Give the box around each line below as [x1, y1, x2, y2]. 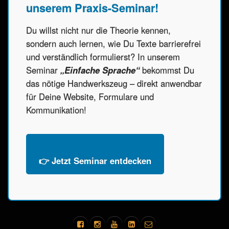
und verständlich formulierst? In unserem [26, 51, 180, 63]
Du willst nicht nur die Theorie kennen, [26, 24, 171, 37]
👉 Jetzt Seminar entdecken [38, 154, 151, 167]
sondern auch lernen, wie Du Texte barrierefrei [26, 37, 201, 50]
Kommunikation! [26, 104, 86, 117]
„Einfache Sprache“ [60, 64, 140, 77]
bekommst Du [139, 64, 194, 77]
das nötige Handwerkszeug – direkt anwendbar [26, 77, 202, 90]
